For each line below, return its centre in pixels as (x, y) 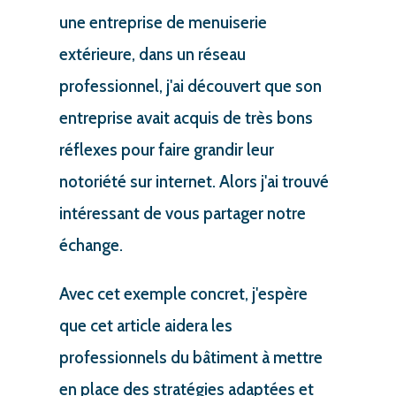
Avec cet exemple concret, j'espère (183, 294)
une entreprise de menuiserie (163, 23)
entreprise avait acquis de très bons (186, 118)
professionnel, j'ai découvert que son (190, 86)
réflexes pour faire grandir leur (166, 150)
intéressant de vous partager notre (182, 213)
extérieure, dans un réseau (152, 54)
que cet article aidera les (145, 326)
